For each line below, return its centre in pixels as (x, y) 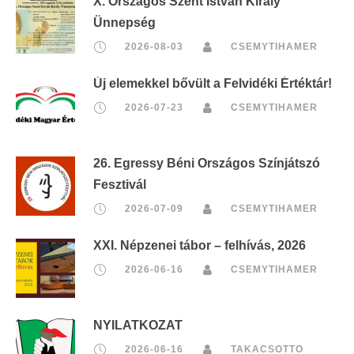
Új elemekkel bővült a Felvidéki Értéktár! (213, 83)
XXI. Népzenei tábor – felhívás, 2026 (200, 245)
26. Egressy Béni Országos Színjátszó (207, 163)
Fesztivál (120, 184)
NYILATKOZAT (138, 325)
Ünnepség (124, 22)
